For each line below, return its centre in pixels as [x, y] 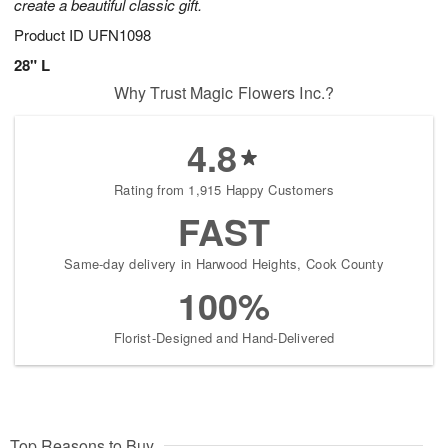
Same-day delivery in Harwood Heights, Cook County [224, 264]
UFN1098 [119, 35]
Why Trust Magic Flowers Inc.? [224, 93]
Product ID [51, 35]
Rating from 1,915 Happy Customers [224, 190]
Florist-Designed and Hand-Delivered [224, 338]
